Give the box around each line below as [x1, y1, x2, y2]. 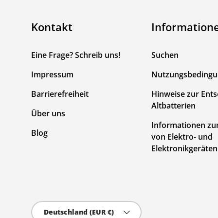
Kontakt [31, 19, 73, 34]
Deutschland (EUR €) [44, 207, 114, 217]
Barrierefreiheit [31, 88, 89, 99]
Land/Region [31, 201, 75, 211]
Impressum [31, 69, 73, 80]
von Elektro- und [151, 131, 213, 142]
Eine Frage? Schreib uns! [31, 49, 120, 60]
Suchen [151, 49, 179, 60]
